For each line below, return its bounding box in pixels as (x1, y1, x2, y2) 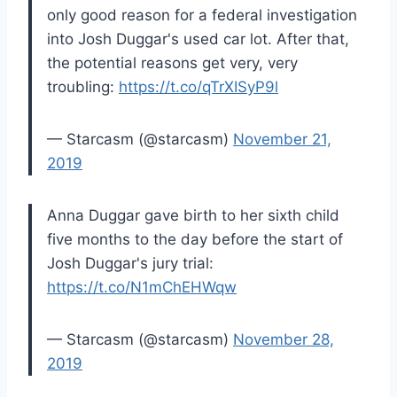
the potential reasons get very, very (47, 53, 298, 72)
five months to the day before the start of (47, 230, 343, 248)
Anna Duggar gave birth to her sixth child (47, 206, 339, 224)
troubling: (47, 77, 119, 96)
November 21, (233, 129, 331, 148)
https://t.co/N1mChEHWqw (47, 277, 237, 296)
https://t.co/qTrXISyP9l (119, 77, 278, 96)
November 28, (233, 330, 334, 348)
